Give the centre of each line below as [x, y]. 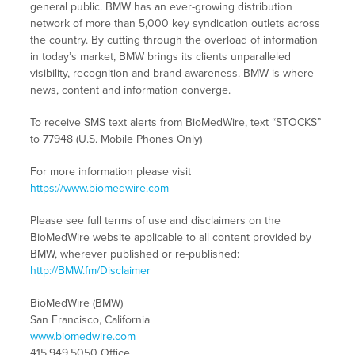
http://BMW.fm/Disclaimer [90, 271]
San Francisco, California [90, 320]
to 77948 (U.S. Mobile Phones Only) [116, 139]
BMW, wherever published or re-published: [134, 254]
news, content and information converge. [130, 90]
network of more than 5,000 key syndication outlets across [175, 24]
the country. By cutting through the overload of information [174, 40]
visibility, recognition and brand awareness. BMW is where [172, 74]
